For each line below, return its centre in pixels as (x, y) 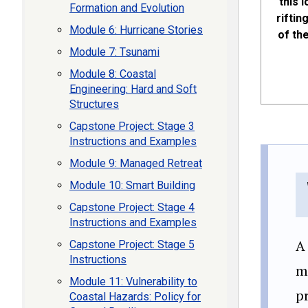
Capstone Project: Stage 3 (132, 126)
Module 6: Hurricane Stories (136, 30)
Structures (94, 104)
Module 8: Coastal (113, 74)
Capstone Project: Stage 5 (132, 244)
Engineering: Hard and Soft (133, 89)
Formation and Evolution (127, 8)
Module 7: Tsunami (114, 52)
